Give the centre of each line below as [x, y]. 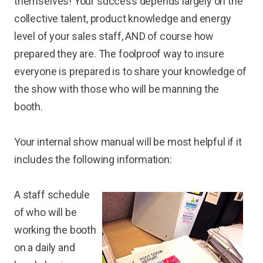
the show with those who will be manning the [117, 89]
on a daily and [45, 248]
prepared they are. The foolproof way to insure [119, 54]
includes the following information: [93, 160]
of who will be [45, 213]
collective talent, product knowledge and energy [123, 19]
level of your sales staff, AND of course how [114, 36]
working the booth [55, 230]
